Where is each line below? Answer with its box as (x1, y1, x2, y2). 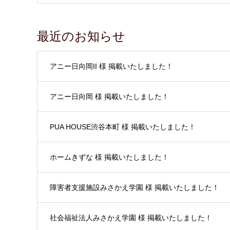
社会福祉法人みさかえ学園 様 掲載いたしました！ (50, 214, 212, 222)
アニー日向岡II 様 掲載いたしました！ (50, 62, 173, 71)
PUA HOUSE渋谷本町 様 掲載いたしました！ (50, 123, 196, 131)
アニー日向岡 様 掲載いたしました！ (50, 92, 169, 101)
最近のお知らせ (37, 29, 125, 44)
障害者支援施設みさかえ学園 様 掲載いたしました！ (50, 183, 219, 192)
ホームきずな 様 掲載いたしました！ (50, 153, 169, 162)
